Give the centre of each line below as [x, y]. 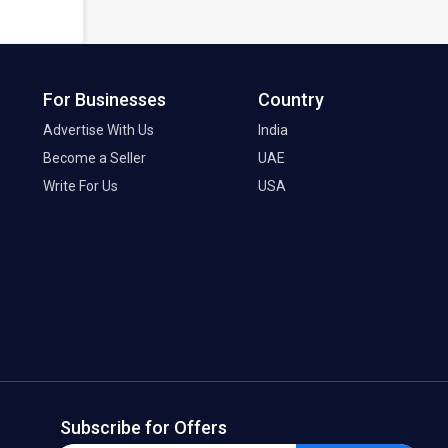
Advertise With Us [98, 130]
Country [291, 100]
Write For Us [80, 186]
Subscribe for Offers [143, 428]
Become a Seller [94, 158]
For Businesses [104, 100]
